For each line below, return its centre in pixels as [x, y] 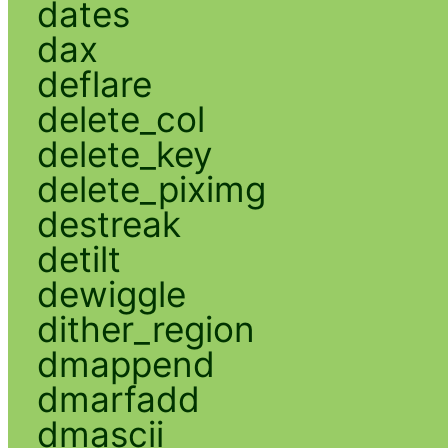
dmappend [125, 363]
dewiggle [111, 293]
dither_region [145, 328]
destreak [108, 223]
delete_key [124, 153]
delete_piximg [151, 188]
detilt [78, 258]
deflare [94, 83]
